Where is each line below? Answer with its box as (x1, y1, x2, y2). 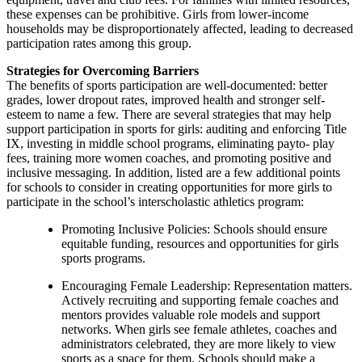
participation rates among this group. (6, 36, 192, 50)
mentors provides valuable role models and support (61, 307, 320, 322)
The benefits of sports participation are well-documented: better (6, 78, 327, 92)
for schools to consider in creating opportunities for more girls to (6, 179, 332, 194)
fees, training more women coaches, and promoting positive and (6, 150, 331, 165)
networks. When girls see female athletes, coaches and (61, 322, 337, 336)
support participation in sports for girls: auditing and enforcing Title (6, 121, 347, 136)
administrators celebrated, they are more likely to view (61, 336, 336, 351)
